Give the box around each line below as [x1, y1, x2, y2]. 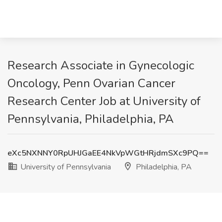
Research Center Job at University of [7, 93, 201, 109]
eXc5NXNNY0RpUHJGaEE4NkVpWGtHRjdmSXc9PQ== [7, 148, 209, 159]
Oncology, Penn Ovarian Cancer [7, 75, 175, 91]
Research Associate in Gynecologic [7, 57, 194, 73]
